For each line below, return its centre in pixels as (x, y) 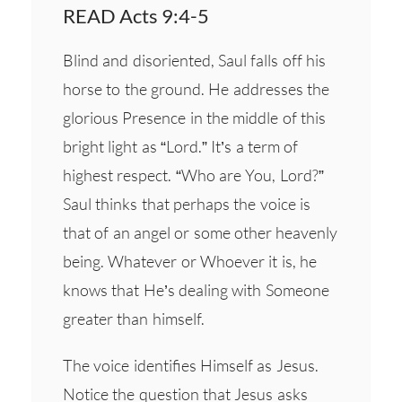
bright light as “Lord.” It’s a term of (181, 146)
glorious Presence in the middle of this (194, 117)
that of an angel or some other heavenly (201, 232)
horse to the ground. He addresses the (196, 88)
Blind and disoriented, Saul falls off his (194, 60)
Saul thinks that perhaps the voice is (187, 203)
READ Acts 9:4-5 (136, 15)
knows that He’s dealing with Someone (196, 289)
